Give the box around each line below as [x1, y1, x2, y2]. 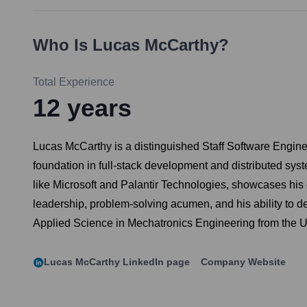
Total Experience [33, 76, 114, 88]
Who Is [33, 36, 93, 55]
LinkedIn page [120, 256, 190, 268]
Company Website [201, 256, 286, 268]
